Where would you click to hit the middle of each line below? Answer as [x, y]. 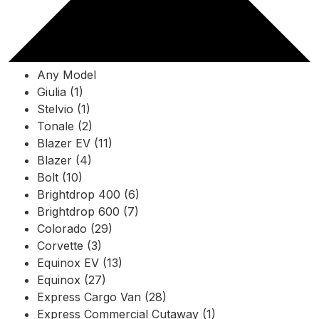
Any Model [67, 74]
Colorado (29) [75, 228]
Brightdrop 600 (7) [88, 211]
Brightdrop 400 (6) [88, 194]
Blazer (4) [64, 160]
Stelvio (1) [64, 109]
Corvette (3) [69, 245]
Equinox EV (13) [80, 262]
